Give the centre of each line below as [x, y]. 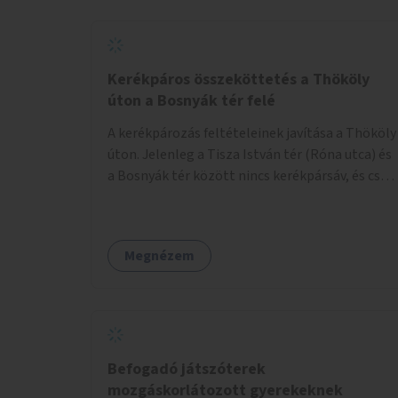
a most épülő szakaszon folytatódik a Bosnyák [248, 197]
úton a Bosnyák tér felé [191, 100]
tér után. [134, 218]
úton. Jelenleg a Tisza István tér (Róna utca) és [250, 154]
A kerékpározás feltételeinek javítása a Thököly [252, 133]
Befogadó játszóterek [187, 369]
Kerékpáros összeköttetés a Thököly [239, 79]
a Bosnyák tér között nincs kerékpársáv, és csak [251, 175]
